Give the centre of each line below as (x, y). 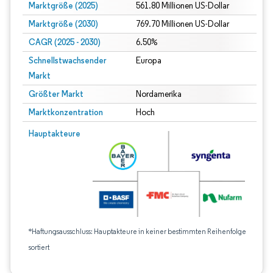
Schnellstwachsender (68, 60)
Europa (148, 61)
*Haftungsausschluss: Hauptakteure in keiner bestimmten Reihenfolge (137, 231)
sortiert (39, 247)
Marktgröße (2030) (63, 24)
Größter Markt (56, 94)
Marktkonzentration (66, 112)
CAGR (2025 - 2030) (65, 42)
